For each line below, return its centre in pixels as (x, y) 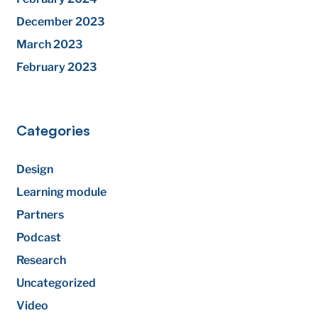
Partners (40, 215)
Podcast (39, 237)
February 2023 (57, 67)
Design (35, 169)
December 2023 (61, 22)
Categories (54, 130)
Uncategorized (56, 283)
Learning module (62, 192)
